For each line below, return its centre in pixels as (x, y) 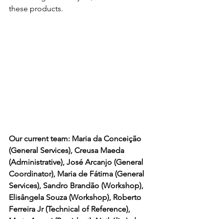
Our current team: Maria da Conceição (76, 139)
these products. (36, 9)
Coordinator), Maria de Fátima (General (77, 174)
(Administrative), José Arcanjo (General (77, 162)
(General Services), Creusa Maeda (67, 151)
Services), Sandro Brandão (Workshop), (77, 186)
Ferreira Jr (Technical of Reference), (70, 209)
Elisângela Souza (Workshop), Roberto (76, 197)
